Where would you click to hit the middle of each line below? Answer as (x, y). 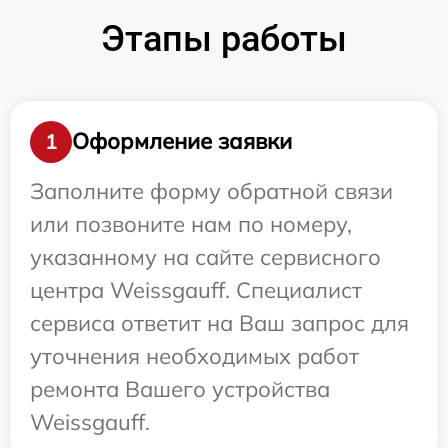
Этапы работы (224, 38)
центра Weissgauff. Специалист (196, 289)
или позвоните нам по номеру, (191, 223)
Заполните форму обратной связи (211, 190)
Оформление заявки (182, 141)
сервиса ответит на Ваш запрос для (219, 322)
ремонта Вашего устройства (180, 388)
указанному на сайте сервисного (205, 256)
